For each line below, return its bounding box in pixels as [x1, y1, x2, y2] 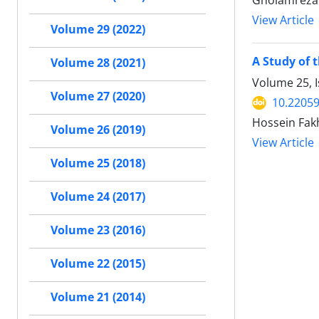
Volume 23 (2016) [51, 222, 145, 239]
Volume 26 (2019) [51, 122, 145, 138]
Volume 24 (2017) [51, 189, 145, 205]
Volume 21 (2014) [51, 289, 145, 305]
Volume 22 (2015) [51, 256, 145, 272]
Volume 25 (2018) [51, 155, 145, 172]
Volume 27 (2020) [51, 88, 145, 105]
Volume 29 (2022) [51, 21, 145, 38]
